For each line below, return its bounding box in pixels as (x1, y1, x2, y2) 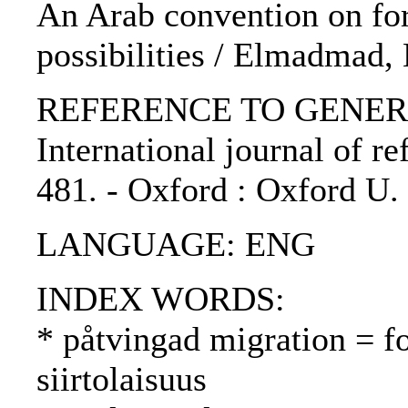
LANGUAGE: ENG (36, 225, 315, 264)
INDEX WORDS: (36, 280, 285, 319)
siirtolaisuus (36, 360, 207, 399)
